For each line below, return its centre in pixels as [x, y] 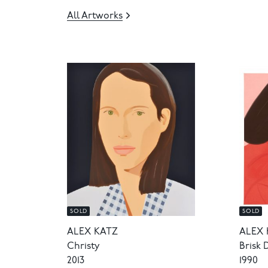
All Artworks [95, 16]
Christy [83, 246]
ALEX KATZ [93, 232]
